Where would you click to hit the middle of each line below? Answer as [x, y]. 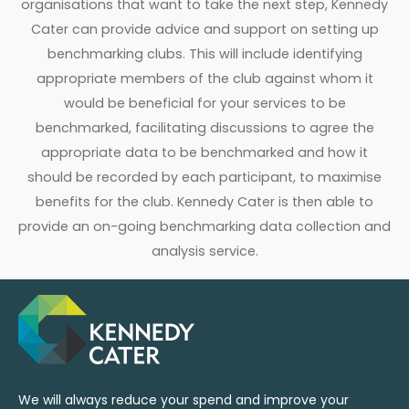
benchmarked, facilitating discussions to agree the [204, 127]
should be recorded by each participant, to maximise [204, 177]
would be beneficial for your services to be [204, 103]
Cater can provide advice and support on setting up [204, 29]
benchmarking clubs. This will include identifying [204, 53]
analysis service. [204, 251]
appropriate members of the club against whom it [204, 78]
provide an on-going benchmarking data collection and [204, 226]
